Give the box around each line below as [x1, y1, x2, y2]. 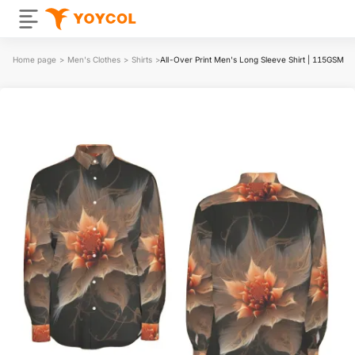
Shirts [132, 54, 152, 64]
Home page [13, 54, 56, 64]
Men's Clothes [67, 54, 120, 64]
